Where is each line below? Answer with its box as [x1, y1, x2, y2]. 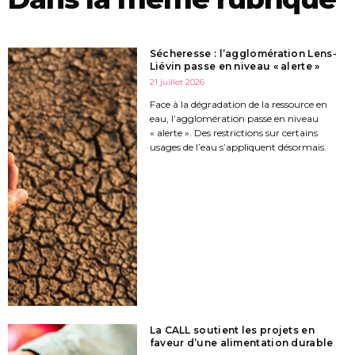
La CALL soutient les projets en [149, 323, 315, 336]
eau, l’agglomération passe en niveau [149, 113, 319, 125]
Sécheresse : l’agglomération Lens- [149, 48, 337, 60]
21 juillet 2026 [149, 77, 204, 88]
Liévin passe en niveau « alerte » [149, 60, 320, 73]
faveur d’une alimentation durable [149, 336, 334, 349]
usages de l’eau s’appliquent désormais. [149, 141, 326, 154]
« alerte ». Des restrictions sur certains [149, 127, 318, 139]
